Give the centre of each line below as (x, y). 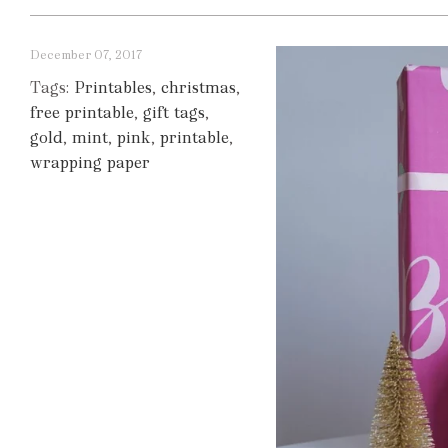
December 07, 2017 (86, 55)
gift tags (174, 112)
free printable (82, 112)
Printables (113, 87)
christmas (198, 87)
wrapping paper (90, 162)
